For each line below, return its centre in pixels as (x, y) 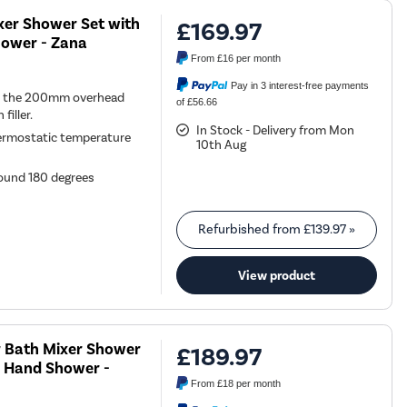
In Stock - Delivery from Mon (276, 130)
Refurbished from (251, 230)
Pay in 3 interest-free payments (300, 85)
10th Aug (222, 145)
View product (277, 276)
